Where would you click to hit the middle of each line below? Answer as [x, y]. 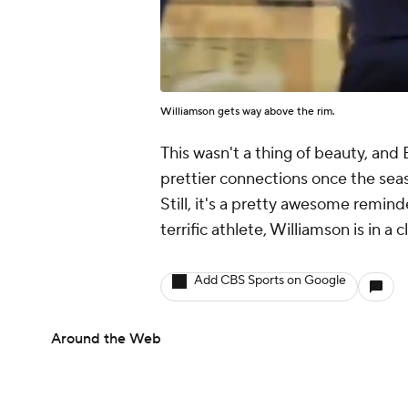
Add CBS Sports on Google [270, 281]
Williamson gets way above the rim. [249, 112]
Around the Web [106, 339]
